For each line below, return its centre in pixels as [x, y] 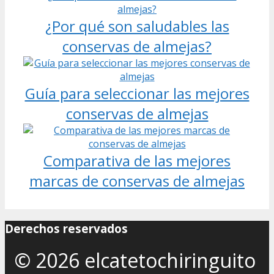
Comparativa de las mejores [137, 160]
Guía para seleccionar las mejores [137, 93]
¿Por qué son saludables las [137, 26]
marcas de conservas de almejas [137, 180]
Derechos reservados [66, 228]
